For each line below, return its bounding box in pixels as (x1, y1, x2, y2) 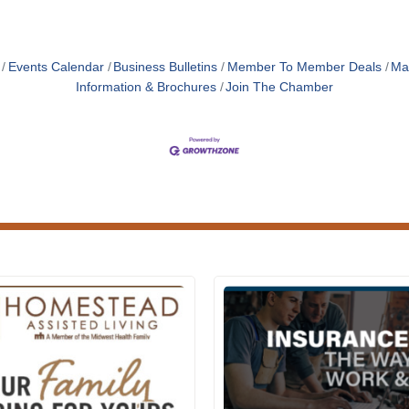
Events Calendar (7, 60, 104, 75)
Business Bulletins (113, 60, 217, 75)
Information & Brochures (75, 80, 216, 95)
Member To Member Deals (226, 60, 382, 75)
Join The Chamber (225, 80, 334, 95)
